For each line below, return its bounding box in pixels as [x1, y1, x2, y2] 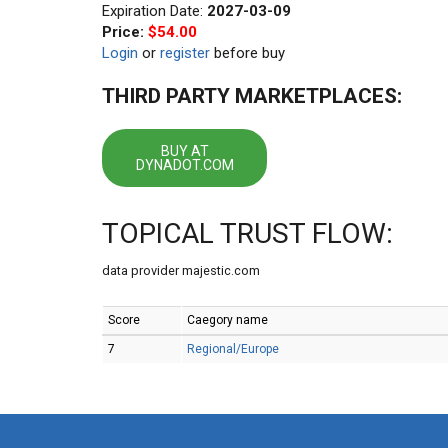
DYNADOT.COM [135, 157, 234, 173]
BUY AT [160, 143, 209, 159]
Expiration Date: [102, 2, 207, 20]
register [160, 44, 210, 62]
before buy [210, 44, 285, 62]
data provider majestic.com [102, 263, 260, 278]
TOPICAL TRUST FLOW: [102, 217, 393, 250]
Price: [102, 23, 148, 41]
